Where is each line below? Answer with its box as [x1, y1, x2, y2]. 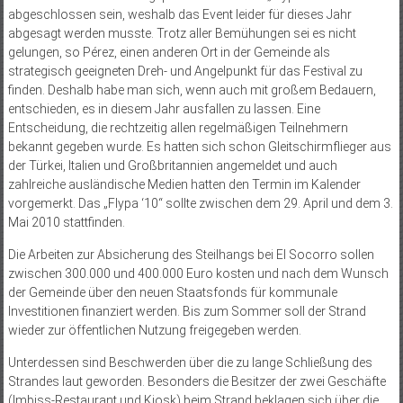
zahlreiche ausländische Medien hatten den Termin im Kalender [7, 177, 361, 193]
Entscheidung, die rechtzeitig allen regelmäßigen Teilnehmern [7, 121, 348, 136]
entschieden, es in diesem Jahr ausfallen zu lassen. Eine [7, 102, 320, 117]
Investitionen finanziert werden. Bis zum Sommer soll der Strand [7, 304, 366, 319]
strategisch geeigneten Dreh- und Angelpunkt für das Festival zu [7, 64, 363, 79]
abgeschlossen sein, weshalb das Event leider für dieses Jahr [7, 7, 352, 22]
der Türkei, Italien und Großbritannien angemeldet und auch [7, 158, 337, 174]
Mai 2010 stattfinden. [7, 215, 125, 230]
